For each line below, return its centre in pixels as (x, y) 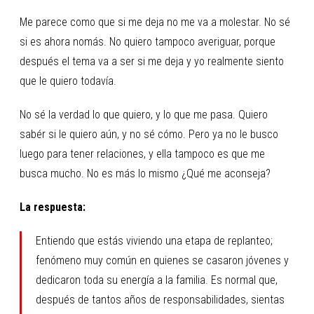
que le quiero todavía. (68, 81)
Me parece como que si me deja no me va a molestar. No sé (155, 22)
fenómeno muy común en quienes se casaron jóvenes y (162, 260)
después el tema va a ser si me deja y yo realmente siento (152, 61)
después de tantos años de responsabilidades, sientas (160, 299)
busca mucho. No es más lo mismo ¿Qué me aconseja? (145, 173)
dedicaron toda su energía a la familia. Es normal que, (157, 280)
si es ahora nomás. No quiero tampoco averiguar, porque (148, 41)
